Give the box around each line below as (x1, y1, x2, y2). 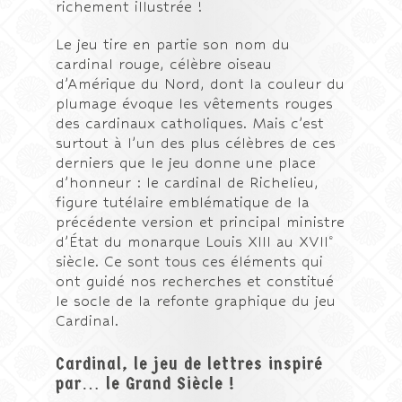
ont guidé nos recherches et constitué (56, 273, 335, 290)
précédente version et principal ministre (56, 214, 345, 231)
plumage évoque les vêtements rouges (56, 95, 334, 112)
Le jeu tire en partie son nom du (56, 36, 291, 53)
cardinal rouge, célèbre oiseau (56, 56, 273, 73)
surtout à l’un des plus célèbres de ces (56, 135, 336, 152)
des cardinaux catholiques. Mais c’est (56, 115, 325, 132)
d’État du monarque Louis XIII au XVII (56, 233, 329, 250)
